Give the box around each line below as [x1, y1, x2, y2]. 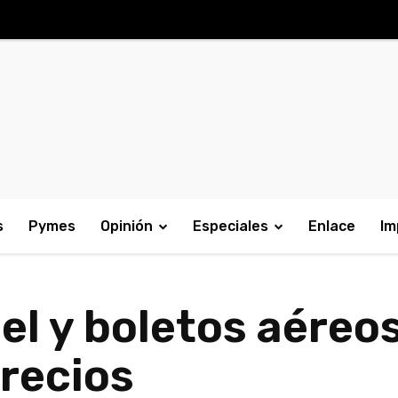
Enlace [308, 218, 355, 235]
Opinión [100, 218, 153, 235]
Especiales [193, 218, 268, 235]
